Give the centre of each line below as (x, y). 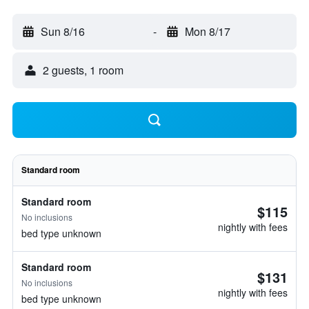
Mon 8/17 (207, 31)
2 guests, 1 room (83, 70)
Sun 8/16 (63, 31)
